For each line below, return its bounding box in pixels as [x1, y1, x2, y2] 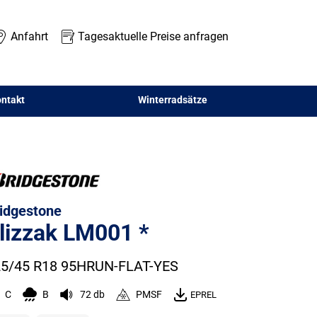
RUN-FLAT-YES [86, 258, 178, 275]
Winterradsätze [138, 93, 207, 105]
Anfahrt [10, 30, 48, 44]
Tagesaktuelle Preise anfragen [77, 30, 229, 44]
